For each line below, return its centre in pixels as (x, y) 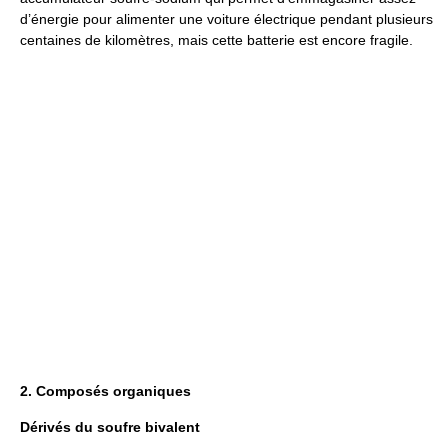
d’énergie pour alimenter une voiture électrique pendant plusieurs (226, 18)
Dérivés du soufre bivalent (110, 426)
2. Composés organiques (105, 390)
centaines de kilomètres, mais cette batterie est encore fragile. (216, 39)
